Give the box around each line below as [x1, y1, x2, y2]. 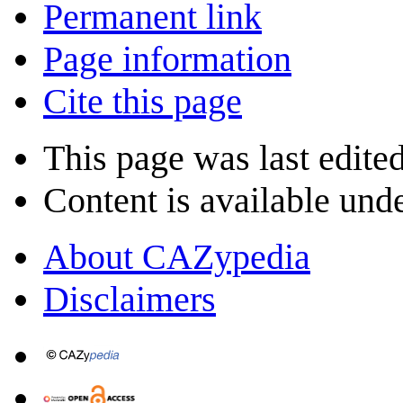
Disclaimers [43, 279, 216, 320]
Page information [43, 39, 291, 80]
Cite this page [43, 81, 242, 122]
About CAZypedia [43, 237, 310, 278]
